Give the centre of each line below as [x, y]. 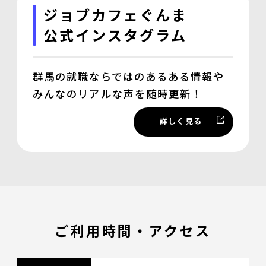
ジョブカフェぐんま [115, 15]
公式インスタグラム [115, 35]
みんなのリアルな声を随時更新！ [118, 93]
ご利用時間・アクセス [133, 230]
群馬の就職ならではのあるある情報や [129, 76]
